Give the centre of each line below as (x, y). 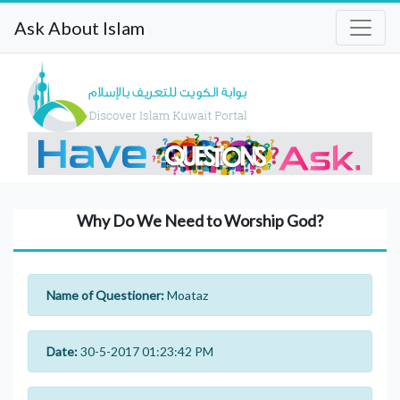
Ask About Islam (79, 28)
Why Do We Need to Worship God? (200, 220)
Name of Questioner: (105, 295)
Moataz (186, 295)
